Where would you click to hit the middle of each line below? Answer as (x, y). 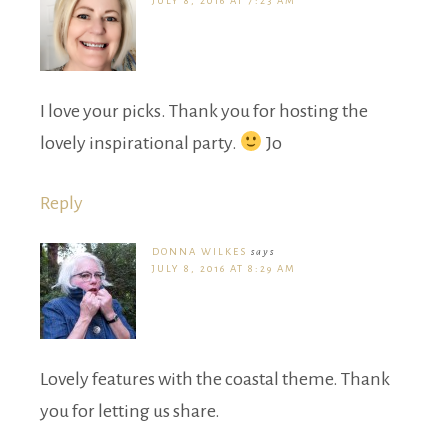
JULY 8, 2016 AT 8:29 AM (224, 268)
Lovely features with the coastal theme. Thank (215, 378)
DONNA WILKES (199, 251)
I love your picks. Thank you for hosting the (204, 110)
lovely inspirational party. (140, 142)
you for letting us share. (130, 410)
